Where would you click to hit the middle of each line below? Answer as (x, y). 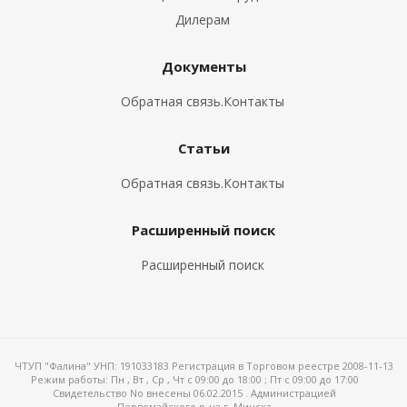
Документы (203, 66)
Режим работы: (70, 379)
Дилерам (203, 20)
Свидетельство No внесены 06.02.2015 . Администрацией (194, 393)
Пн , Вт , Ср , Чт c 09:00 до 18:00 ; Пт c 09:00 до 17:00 (234, 379)
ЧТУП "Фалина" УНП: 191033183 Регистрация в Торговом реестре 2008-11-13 (203, 366)
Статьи (203, 148)
